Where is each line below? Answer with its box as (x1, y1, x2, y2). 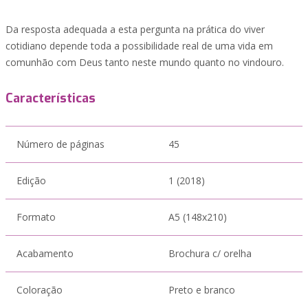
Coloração (16, 283, 63, 296)
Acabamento (16, 247, 74, 260)
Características (5, 90, 96, 107)
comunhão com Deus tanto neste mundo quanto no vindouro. (5, 56, 284, 69)
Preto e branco (168, 283, 235, 296)
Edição (16, 174, 46, 187)
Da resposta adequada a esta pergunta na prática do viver (5, 23, 265, 36)
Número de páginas (16, 137, 104, 151)
